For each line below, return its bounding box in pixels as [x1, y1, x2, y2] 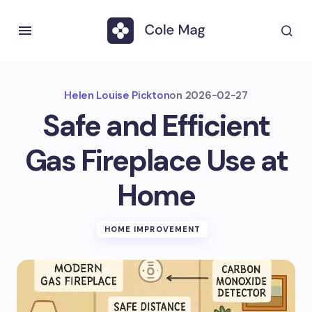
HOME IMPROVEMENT [104, 224, 201, 234]
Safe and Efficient [42, 107, 270, 145]
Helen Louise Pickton [64, 88, 170, 102]
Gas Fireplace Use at [24, 141, 288, 180]
